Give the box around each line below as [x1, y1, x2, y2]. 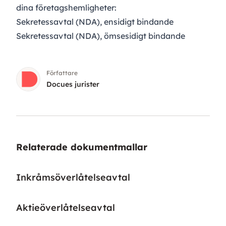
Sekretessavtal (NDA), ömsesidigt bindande [16, 31, 185, 41]
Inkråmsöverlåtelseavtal [16, 172, 130, 184]
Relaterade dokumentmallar [16, 141, 147, 153]
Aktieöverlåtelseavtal [16, 202, 115, 214]
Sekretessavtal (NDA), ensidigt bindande [16, 17, 174, 27]
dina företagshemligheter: [16, 3, 117, 13]
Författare [46, 69, 78, 77]
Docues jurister [46, 80, 99, 89]
